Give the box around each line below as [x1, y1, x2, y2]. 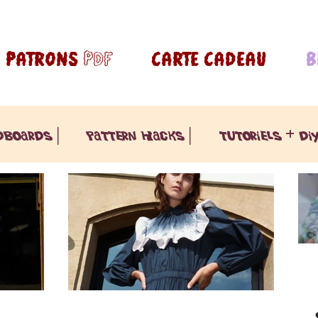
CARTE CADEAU [152, 48, 267, 70]
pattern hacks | [88, 124, 192, 145]
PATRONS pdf [6, 48, 112, 70]
